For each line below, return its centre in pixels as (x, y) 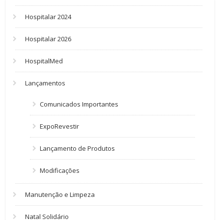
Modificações (60, 170)
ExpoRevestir (59, 126)
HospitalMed (44, 61)
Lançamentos (45, 83)
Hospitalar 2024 (48, 17)
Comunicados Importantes (79, 104)
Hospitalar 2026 (48, 39)
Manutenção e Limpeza (60, 194)
